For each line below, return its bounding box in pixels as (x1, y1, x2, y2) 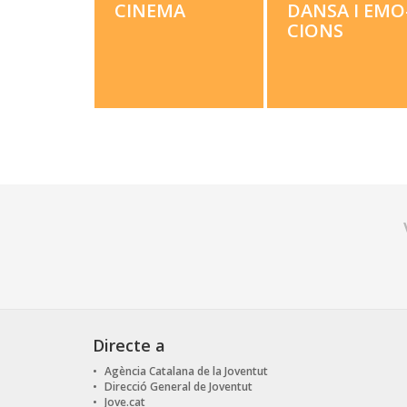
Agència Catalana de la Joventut (104, 362, 268, 379)
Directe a (93, 333, 165, 356)
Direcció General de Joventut (104, 378, 253, 394)
